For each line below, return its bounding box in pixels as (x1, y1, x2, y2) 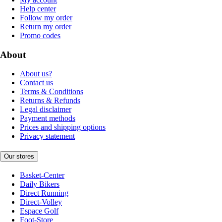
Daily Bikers (20, 179, 59, 188)
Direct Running (20, 188, 68, 197)
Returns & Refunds (20, 96, 80, 105)
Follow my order (20, 13, 72, 22)
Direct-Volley (20, 197, 62, 206)
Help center (20, 4, 56, 13)
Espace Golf (20, 206, 58, 215)
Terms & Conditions (20, 87, 83, 96)
